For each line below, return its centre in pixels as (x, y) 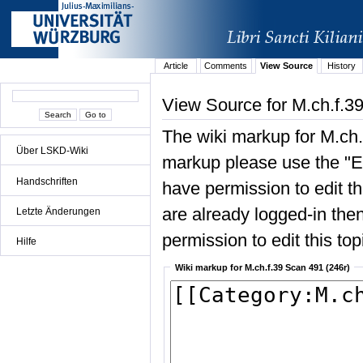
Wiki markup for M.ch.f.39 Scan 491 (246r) (262, 267)
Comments (226, 66)
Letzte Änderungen (58, 211)
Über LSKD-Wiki (52, 151)
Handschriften (47, 181)
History (342, 66)
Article (175, 66)
